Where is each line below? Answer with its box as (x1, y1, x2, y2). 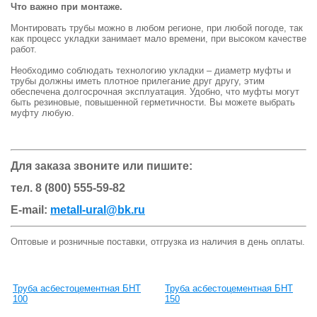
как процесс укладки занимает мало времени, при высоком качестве (11, 33, 306, 45)
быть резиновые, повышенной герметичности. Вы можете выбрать (11, 97, 295, 108)
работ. (11, 44, 37, 55)
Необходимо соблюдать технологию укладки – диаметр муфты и (11, 65, 291, 76)
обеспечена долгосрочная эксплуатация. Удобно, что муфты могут (11, 86, 299, 98)
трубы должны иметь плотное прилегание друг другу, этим (11, 76, 265, 87)
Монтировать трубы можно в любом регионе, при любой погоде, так (11, 23, 303, 34)
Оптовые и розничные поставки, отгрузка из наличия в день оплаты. (11, 236, 305, 248)
